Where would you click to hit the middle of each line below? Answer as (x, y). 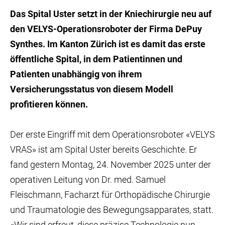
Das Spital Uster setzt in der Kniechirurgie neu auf (111, 14)
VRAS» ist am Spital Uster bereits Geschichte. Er (103, 149)
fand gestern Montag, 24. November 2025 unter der (110, 164)
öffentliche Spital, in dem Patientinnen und (96, 59)
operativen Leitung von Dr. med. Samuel (88, 180)
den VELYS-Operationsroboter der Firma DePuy (106, 29)
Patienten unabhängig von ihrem (76, 74)
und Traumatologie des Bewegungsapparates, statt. (112, 210)
